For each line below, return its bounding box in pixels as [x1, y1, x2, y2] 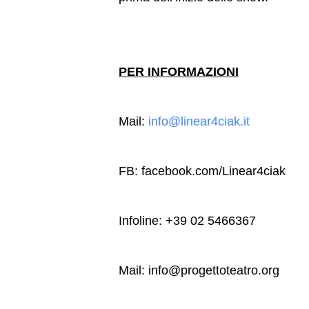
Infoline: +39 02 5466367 [119, 214, 256, 228]
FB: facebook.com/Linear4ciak [119, 164, 286, 178]
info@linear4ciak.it [148, 114, 250, 128]
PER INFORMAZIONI [119, 65, 239, 79]
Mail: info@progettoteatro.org [119, 263, 279, 277]
